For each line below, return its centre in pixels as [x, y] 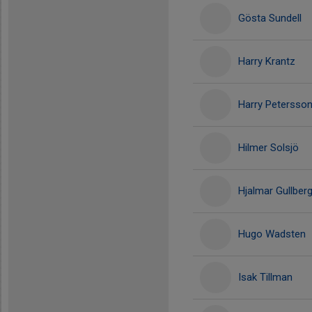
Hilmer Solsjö [268, 148]
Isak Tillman [265, 277]
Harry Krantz [267, 61]
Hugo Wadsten [272, 234]
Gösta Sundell [270, 18]
